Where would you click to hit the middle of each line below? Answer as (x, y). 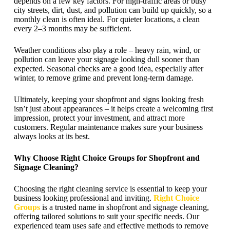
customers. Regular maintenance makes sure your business (108, 127)
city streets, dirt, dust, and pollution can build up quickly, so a (112, 10)
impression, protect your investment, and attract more (99, 118)
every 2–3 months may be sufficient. (72, 28)
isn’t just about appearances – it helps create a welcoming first (113, 109)
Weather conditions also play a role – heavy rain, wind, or (107, 50)
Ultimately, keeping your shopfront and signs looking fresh (109, 99)
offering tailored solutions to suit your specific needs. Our (106, 216)
